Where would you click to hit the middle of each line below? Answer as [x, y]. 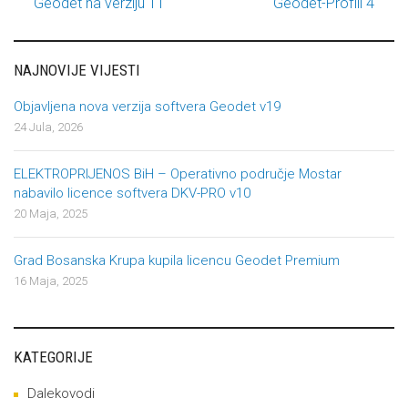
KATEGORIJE [53, 357]
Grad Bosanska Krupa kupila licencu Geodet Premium [177, 260]
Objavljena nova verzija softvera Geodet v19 [147, 107]
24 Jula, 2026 [48, 127]
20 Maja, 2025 [51, 214]
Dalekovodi [61, 393]
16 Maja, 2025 [51, 281]
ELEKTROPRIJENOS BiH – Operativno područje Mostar [178, 174]
